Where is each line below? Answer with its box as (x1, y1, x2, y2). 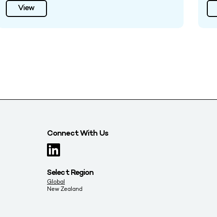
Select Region (47, 169, 94, 178)
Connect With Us (47, 130, 108, 139)
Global (47, 178, 65, 186)
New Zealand (47, 185, 82, 193)
